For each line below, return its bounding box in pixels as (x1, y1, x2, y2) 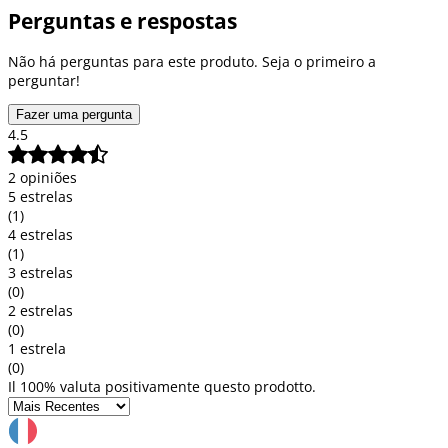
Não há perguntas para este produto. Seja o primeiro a (8, 51, 376, 71)
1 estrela (8, 338, 66, 358)
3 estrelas (8, 262, 73, 282)
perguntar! (8, 70, 80, 90)
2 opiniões (8, 167, 77, 187)
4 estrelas (8, 224, 73, 244)
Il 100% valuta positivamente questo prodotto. (8, 376, 316, 396)
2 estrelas (8, 300, 73, 320)
